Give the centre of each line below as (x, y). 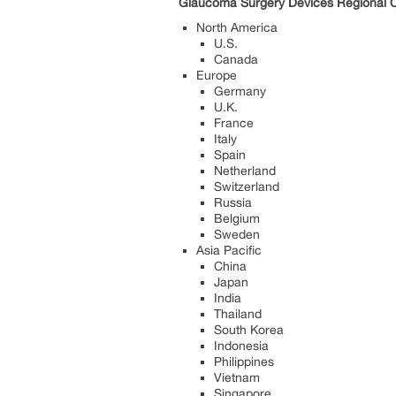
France (234, 122)
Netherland (245, 170)
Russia (233, 202)
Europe (217, 75)
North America (237, 27)
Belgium (237, 218)
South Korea (249, 329)
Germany (240, 91)
